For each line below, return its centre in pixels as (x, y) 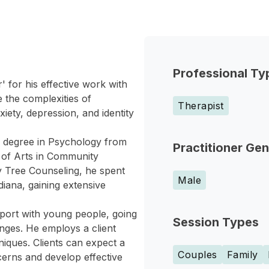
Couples (198, 255)
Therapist (201, 106)
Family (242, 255)
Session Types (216, 222)
